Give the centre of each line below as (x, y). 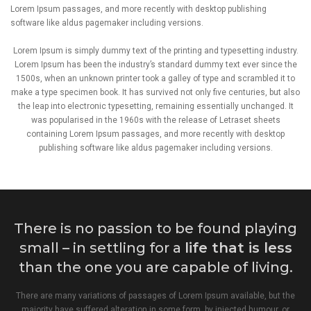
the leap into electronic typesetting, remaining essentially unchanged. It (155, 107)
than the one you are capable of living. (155, 267)
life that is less (238, 247)
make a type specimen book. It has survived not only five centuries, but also (155, 93)
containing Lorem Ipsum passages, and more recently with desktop (155, 134)
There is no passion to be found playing (155, 228)
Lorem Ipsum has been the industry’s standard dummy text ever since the (155, 65)
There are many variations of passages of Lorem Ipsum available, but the (155, 295)
